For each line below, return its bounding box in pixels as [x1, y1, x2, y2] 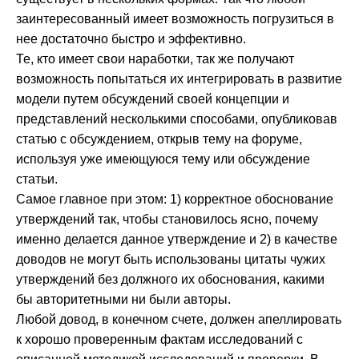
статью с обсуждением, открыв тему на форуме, [16, 132, 302, 147]
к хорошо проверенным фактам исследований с [16, 333, 303, 347]
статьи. [16, 172, 58, 187]
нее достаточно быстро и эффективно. [16, 32, 246, 46]
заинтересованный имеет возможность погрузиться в [16, 12, 334, 26]
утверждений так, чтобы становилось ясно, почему [16, 212, 318, 227]
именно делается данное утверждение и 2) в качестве [16, 232, 337, 247]
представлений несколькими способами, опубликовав [16, 112, 337, 127]
